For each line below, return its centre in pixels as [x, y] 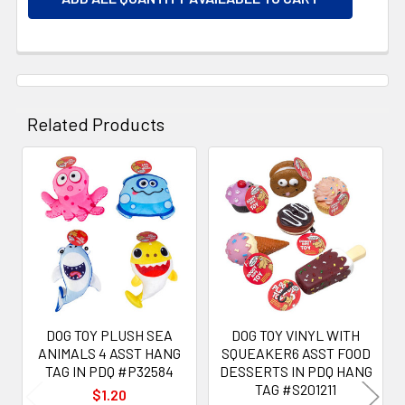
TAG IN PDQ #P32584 [109, 371]
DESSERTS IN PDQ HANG [296, 371]
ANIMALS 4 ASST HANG [109, 353]
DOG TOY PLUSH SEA [109, 334]
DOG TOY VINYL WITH [296, 334]
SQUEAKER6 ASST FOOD [296, 353]
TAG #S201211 [296, 389]
